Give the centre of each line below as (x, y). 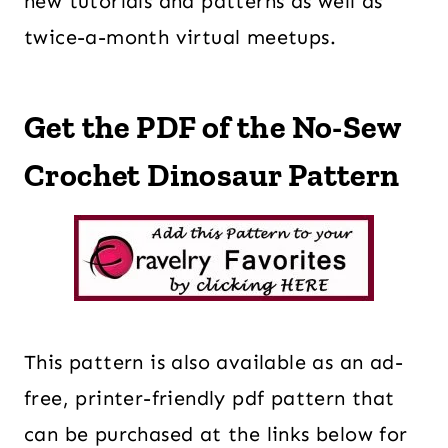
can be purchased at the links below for (216, 434)
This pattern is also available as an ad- (213, 362)
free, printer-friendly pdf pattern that (209, 398)
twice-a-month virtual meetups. (180, 37)
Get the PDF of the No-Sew (212, 127)
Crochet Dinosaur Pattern (212, 175)
